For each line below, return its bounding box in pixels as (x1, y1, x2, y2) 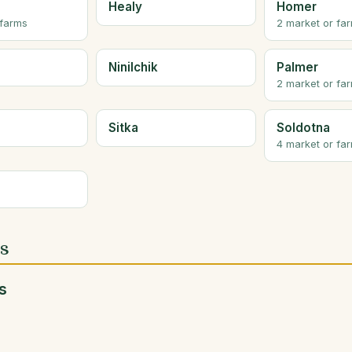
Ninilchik (108, 59, 158, 75)
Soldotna (276, 120, 330, 136)
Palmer (276, 59, 318, 75)
